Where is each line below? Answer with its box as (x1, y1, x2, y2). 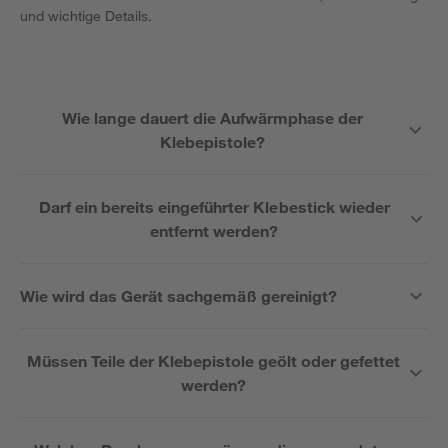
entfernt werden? (150, 221, 279, 240)
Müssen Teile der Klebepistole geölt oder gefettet (26, 351, 401, 370)
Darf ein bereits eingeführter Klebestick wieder (38, 197, 390, 216)
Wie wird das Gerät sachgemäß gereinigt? (20, 286, 337, 305)
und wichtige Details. (20, 7, 153, 24)
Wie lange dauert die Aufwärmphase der (62, 108, 364, 127)
